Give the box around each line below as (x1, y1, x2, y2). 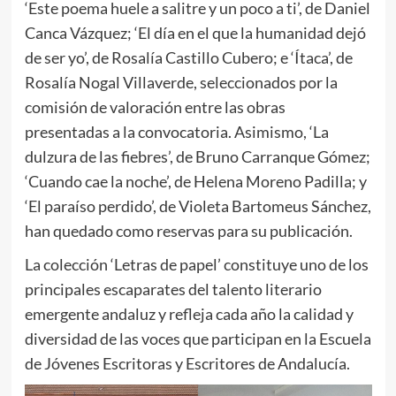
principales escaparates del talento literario (24, 279, 322, 300)
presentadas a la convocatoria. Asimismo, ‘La (24, 122, 329, 142)
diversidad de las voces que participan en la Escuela (24, 329, 371, 349)
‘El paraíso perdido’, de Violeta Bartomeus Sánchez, (24, 196, 371, 217)
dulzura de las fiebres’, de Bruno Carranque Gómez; (24, 147, 370, 167)
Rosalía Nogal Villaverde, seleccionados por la (24, 72, 338, 93)
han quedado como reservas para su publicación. (24, 221, 353, 241)
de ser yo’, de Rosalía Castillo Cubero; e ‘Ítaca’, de (24, 48, 353, 68)
